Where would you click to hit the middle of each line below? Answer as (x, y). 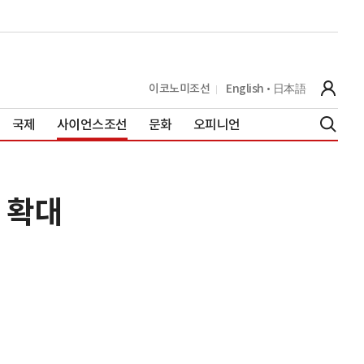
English (245, 88)
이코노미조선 (179, 88)
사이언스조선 (92, 124)
